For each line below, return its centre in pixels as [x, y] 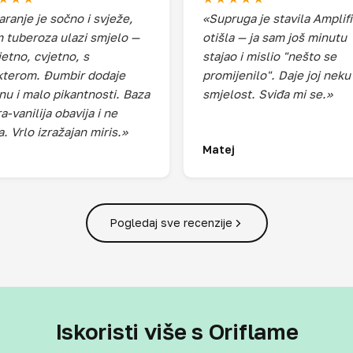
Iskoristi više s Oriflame [176, 331]
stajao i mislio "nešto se [269, 56]
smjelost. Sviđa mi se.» [268, 94]
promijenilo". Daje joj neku [277, 75]
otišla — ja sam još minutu [275, 37]
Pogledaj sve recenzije [171, 223]
